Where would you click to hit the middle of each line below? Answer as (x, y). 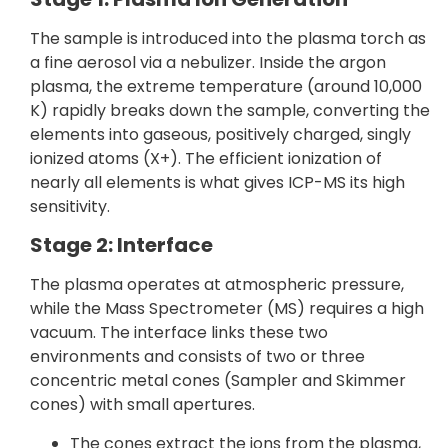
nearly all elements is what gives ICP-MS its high (217, 182)
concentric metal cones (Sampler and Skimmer (218, 381)
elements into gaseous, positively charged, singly (220, 134)
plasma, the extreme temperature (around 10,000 (226, 86)
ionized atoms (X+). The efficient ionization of (206, 158)
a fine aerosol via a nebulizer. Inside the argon (208, 62)
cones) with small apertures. (142, 405)
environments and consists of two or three (197, 357)
